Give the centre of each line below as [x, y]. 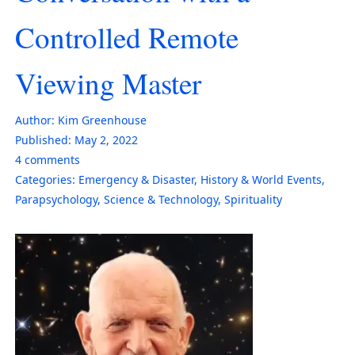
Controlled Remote [127, 36]
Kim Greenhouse [102, 120]
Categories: [45, 179]
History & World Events [261, 179]
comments [51, 159]
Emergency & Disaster [136, 179]
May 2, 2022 [106, 139]
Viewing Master [108, 82]
